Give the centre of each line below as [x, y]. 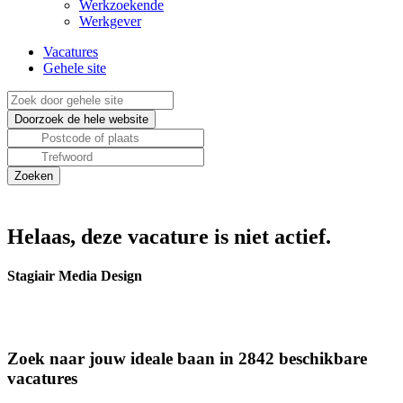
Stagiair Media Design [75, 276]
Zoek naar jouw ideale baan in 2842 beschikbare [187, 359]
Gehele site [75, 68]
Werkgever [110, 21]
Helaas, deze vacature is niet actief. [169, 237]
